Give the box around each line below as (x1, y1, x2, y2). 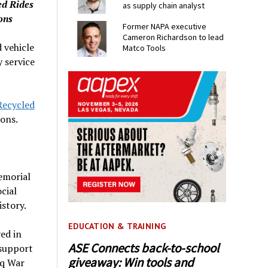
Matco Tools (123, 42, 166, 54)
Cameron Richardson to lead (123, 32, 224, 43)
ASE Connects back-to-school (68, 239, 220, 256)
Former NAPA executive (123, 21, 207, 32)
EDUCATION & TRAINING (68, 221, 166, 232)
